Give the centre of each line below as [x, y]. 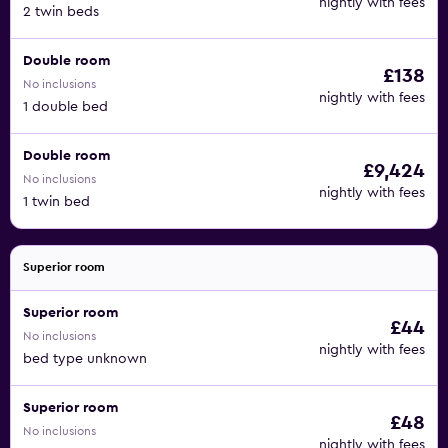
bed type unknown [85, 359]
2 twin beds [61, 12]
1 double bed [65, 107]
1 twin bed [56, 202]
